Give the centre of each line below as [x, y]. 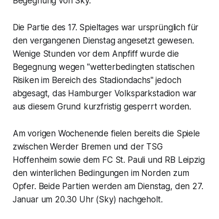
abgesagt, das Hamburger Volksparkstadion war [105, 93]
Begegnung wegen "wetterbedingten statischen [103, 67]
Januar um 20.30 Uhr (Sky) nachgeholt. [88, 199]
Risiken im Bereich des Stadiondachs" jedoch [97, 80]
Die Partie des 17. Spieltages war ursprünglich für [106, 27]
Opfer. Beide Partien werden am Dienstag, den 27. [108, 186]
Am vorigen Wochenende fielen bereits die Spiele [106, 133]
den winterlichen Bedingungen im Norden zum [101, 173]
